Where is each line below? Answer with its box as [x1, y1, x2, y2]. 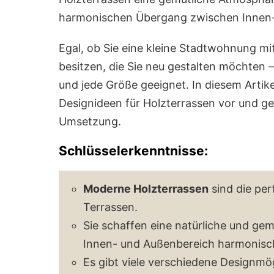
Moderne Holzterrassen [83, 182, 209, 195]
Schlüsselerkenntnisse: [59, 143, 208, 158]
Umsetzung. [59, 114, 121, 128]
